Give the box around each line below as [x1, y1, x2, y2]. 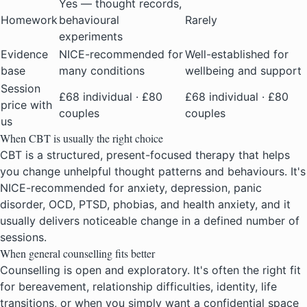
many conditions [59, 64, 145, 78]
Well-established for [185, 47, 288, 62]
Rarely [185, 13, 217, 27]
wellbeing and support [185, 64, 302, 78]
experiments [59, 29, 123, 44]
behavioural [59, 13, 119, 27]
